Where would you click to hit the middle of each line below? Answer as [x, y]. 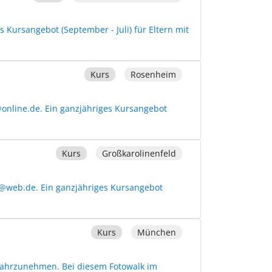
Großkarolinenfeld [139, 153]
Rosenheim [153, 74]
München [156, 232]
